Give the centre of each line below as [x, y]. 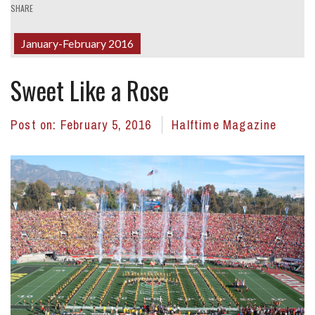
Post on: [36, 125]
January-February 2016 [77, 44]
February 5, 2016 [108, 125]
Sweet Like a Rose [90, 90]
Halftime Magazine [224, 125]
